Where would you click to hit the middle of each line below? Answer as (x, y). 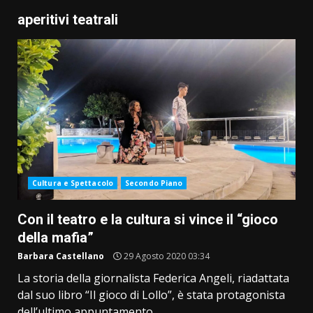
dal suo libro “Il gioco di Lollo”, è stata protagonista (151, 295)
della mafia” (56, 238)
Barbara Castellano (61, 256)
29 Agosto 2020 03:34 (166, 256)
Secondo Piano (154, 183)
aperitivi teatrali (68, 20)
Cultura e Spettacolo (73, 183)
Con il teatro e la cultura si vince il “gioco (148, 220)
